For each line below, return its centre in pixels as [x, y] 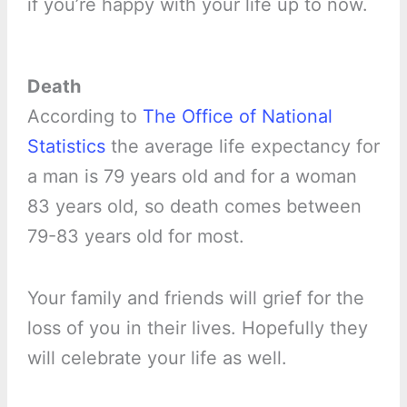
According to [84, 117]
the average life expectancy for [242, 147]
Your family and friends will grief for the [195, 298]
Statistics [66, 147]
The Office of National [237, 117]
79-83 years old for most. [135, 237]
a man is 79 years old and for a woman [192, 177]
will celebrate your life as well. [157, 358]
